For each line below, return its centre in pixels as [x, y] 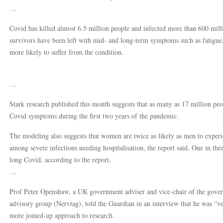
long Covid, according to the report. [60, 160]
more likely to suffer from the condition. [66, 52]
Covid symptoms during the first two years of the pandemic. [94, 116]
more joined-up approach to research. [62, 215]
